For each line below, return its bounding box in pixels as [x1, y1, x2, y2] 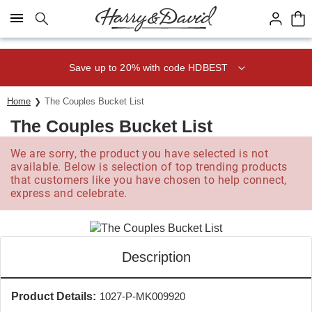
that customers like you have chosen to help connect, [10, 173, 287, 187]
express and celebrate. [10, 187, 127, 200]
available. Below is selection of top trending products [10, 160, 288, 173]
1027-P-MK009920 [100, 290, 185, 302]
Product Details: [11, 290, 96, 302]
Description [121, 249, 191, 265]
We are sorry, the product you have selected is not [10, 147, 269, 160]
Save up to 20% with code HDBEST [68, 61, 228, 73]
